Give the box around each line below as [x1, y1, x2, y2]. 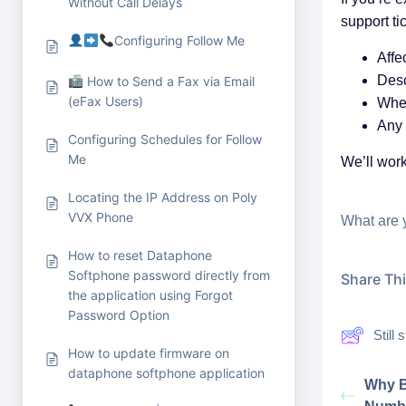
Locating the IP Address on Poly [68, 189, 257, 205]
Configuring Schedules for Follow [68, 131, 262, 147]
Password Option [68, 307, 169, 323]
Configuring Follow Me [114, 33, 246, 48]
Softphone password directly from [68, 267, 270, 283]
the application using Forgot [68, 287, 233, 303]
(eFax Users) [68, 93, 143, 109]
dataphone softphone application [68, 365, 265, 381]
